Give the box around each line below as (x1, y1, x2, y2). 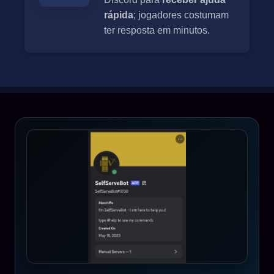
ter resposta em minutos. (104, 25, 210, 36)
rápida (104, 10, 133, 21)
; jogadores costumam (133, 10, 229, 21)
